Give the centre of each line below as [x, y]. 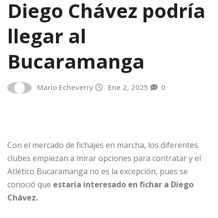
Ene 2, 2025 [128, 87]
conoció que [30, 185]
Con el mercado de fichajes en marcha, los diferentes [103, 145]
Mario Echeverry [65, 87]
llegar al [47, 36]
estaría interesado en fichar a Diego [123, 185]
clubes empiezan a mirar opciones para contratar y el [104, 158]
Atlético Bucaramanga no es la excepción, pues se [98, 172]
